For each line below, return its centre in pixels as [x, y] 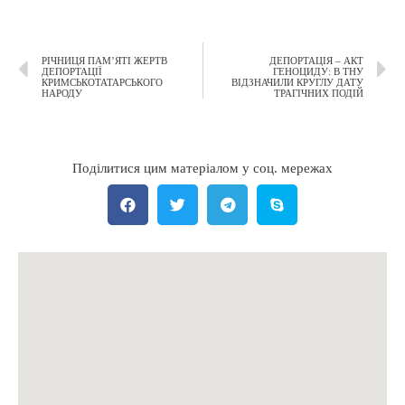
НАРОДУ [62, 94]
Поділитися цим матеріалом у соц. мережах [202, 169]
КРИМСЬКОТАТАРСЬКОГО [102, 83]
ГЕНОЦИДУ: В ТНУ [318, 72]
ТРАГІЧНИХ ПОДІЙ [319, 94]
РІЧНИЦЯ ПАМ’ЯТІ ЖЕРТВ [104, 61]
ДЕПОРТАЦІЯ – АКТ [316, 61]
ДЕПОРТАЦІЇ [72, 72]
